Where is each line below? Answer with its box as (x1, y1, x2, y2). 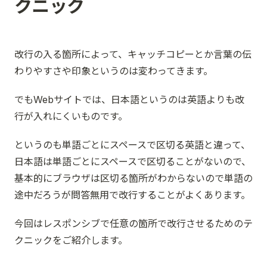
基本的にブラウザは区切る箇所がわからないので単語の (14, 172, 253, 184)
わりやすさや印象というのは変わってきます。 (14, 65, 213, 77)
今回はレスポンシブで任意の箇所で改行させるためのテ (14, 218, 253, 229)
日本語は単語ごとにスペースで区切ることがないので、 (14, 156, 251, 167)
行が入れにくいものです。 (14, 110, 128, 122)
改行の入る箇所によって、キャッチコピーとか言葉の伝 (14, 48, 252, 60)
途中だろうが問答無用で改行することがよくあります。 (14, 189, 250, 201)
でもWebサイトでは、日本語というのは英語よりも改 (14, 94, 244, 105)
